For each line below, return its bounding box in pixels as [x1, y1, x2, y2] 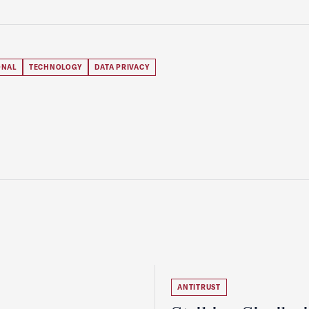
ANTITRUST [177, 283, 221, 292]
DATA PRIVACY [94, 63, 150, 72]
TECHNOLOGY [28, 63, 83, 72]
